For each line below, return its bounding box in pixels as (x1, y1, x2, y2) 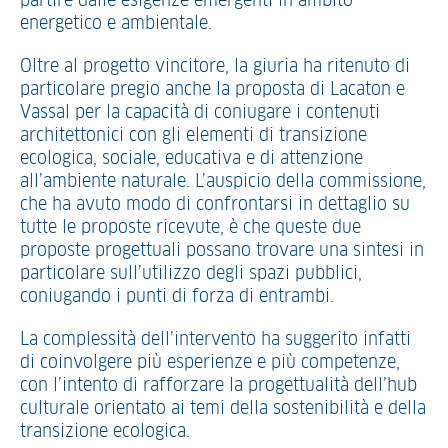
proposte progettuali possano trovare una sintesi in (20, 242, 424, 260)
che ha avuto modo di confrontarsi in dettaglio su (20, 196, 410, 214)
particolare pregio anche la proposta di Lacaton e (20, 81, 405, 99)
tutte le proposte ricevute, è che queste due (20, 219, 361, 237)
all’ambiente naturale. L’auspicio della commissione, (20, 173, 426, 191)
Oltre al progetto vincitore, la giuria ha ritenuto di (20, 58, 410, 76)
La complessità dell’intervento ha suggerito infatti (20, 331, 411, 349)
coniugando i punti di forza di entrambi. (20, 288, 334, 306)
